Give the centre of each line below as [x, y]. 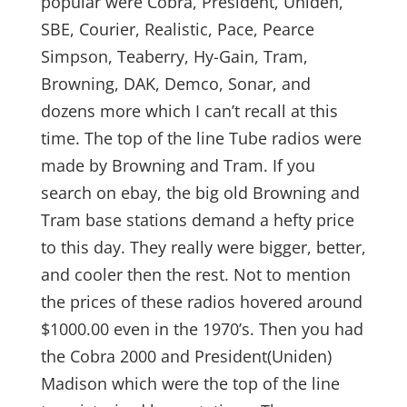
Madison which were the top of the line [190, 383]
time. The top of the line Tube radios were [201, 138]
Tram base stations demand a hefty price [197, 220]
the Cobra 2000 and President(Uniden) [186, 356]
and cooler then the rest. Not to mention [195, 274]
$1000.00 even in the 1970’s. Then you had [202, 329]
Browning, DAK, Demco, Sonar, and [175, 84]
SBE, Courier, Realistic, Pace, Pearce [177, 29]
